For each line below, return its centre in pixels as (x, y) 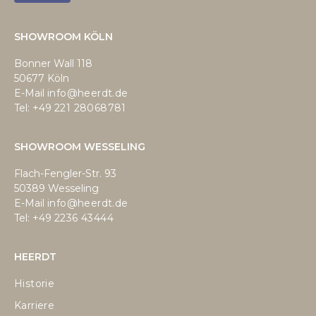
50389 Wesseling (56, 188)
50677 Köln (42, 78)
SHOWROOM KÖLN (63, 36)
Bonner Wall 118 (53, 63)
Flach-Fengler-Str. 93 (65, 173)
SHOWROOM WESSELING (80, 146)
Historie (35, 283)
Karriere (35, 305)
